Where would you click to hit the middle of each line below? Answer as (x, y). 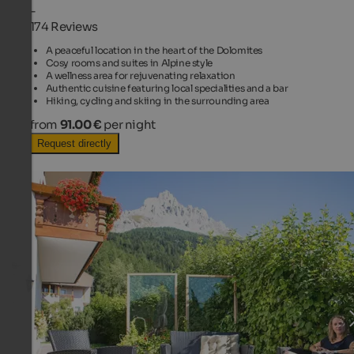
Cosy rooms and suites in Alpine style (129, 63)
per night (130, 125)
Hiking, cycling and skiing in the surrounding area (157, 101)
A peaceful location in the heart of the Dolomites (154, 51)
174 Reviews (64, 27)
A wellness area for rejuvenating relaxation (140, 76)
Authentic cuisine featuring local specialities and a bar (167, 88)
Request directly (74, 144)
